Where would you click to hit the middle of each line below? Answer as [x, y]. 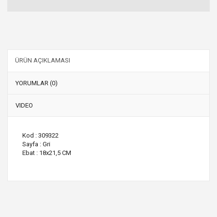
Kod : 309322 [40, 135]
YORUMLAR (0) [37, 83]
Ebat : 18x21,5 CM [47, 153]
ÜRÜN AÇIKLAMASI [43, 60]
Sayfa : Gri [36, 144]
